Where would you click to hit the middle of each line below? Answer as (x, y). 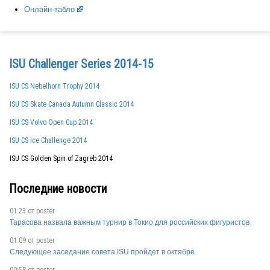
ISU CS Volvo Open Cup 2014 (51, 122)
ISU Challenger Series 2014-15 (81, 64)
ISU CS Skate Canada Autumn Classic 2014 (72, 104)
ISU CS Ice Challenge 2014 (48, 140)
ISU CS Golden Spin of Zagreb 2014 (61, 158)
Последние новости (58, 189)
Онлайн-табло (49, 10)
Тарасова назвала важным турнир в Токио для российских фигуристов (130, 222)
